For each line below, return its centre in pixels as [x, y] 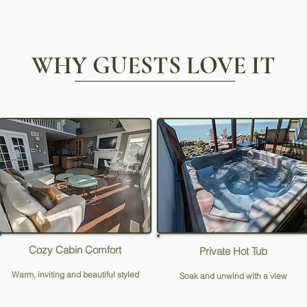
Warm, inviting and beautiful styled [75, 274]
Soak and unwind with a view [233, 276]
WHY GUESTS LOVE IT [153, 66]
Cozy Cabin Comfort [75, 250]
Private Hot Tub [233, 251]
